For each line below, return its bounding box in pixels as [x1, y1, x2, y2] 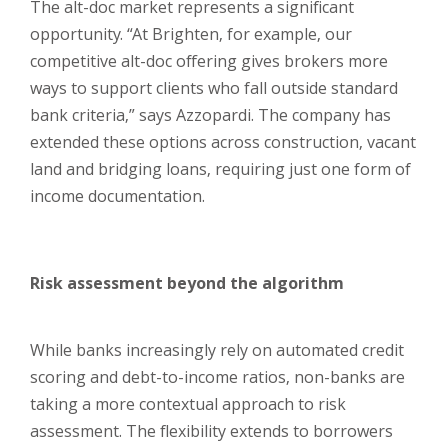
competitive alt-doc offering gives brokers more [30, 50, 388, 72]
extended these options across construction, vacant [30, 131, 416, 153]
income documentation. [30, 185, 209, 207]
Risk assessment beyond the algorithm [30, 272, 348, 294]
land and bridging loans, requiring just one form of [30, 158, 411, 180]
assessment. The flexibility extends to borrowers [30, 420, 393, 442]
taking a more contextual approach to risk [30, 393, 346, 415]
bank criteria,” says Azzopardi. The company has [30, 104, 391, 126]
